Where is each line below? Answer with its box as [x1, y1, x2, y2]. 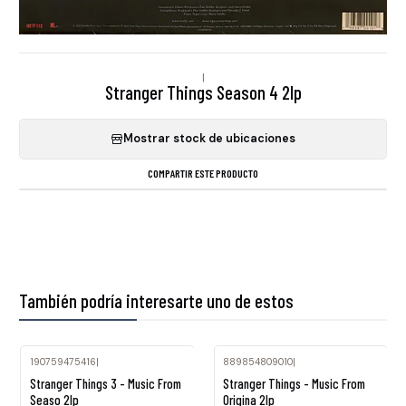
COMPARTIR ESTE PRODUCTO [148, 167, 258, 180]
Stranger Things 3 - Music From [29, 375, 181, 392]
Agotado [240, 368, 276, 381]
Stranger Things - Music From [223, 375, 365, 392]
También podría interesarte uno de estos [19, 289, 294, 313]
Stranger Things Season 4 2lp [104, 80, 302, 103]
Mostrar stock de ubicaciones [123, 131, 295, 147]
